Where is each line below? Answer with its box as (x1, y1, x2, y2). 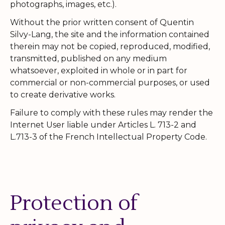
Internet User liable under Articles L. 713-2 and (10, 120, 196, 130)
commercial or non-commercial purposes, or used (10, 77, 210, 87)
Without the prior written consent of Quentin (10, 17, 194, 27)
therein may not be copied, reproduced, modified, (10, 41, 210, 51)
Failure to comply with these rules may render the (10, 107, 213, 118)
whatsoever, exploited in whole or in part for (10, 65, 187, 75)
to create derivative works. (10, 89, 116, 99)
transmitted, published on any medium (10, 53, 167, 63)
